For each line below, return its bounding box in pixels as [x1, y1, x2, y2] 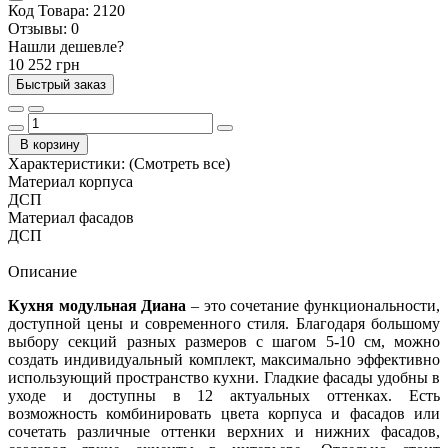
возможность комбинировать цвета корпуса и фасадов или [8, 404, 440, 422]
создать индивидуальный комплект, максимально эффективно [8, 350, 440, 368]
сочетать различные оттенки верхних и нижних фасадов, [8, 422, 440, 440]
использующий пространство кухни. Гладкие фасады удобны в [8, 368, 440, 386]
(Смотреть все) [129, 154, 230, 172]
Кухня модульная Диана [8, 296, 187, 314]
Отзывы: [8, 19, 67, 37]
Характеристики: [8, 154, 125, 172]
